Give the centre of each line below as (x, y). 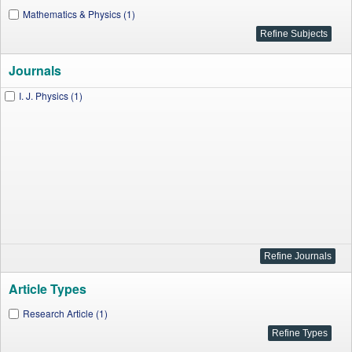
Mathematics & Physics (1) (79, 14)
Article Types (48, 289)
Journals (35, 70)
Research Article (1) (65, 313)
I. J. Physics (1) (51, 95)
